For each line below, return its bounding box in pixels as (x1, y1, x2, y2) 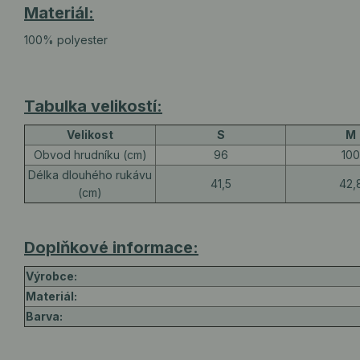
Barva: (26, 309, 63, 323)
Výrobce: (26, 269, 77, 283)
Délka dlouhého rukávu (28, 168, 152, 182)
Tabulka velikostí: (24, 96, 162, 116)
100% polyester (24, 33, 108, 47)
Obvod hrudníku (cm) (33, 148, 147, 162)
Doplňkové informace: (24, 238, 198, 257)
